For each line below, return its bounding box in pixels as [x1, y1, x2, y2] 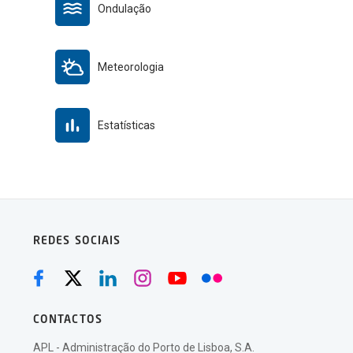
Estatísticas [98, 118, 156, 132]
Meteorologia [98, 60, 165, 73]
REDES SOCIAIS [33, 235, 121, 247]
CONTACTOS [33, 314, 102, 325]
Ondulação [98, 2, 152, 15]
